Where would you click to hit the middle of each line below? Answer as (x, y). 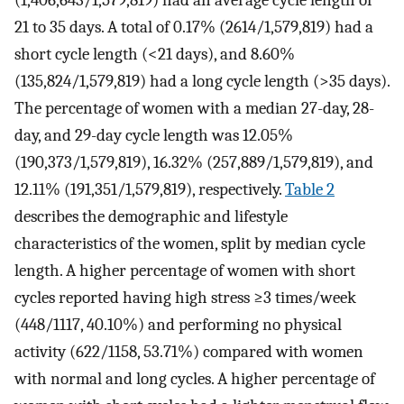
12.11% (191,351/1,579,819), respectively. (150, 189)
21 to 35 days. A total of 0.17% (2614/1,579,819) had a (194, 27)
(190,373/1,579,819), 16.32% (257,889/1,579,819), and (194, 162)
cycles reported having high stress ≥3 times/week (185, 297)
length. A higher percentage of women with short (185, 270)
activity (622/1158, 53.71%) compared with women (189, 351)
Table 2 (310, 189)
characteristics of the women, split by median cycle (190, 243)
